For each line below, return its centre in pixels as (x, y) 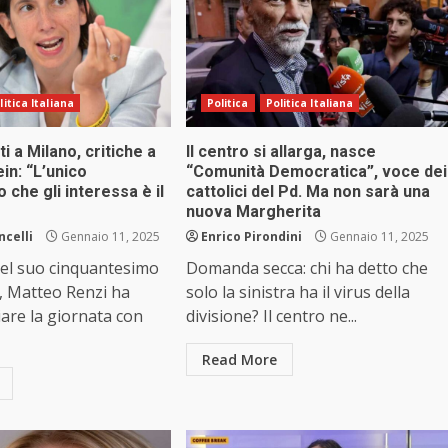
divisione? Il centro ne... (271, 316)
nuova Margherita (253, 212)
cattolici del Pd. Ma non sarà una (307, 192)
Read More (239, 360)
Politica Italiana (309, 103)
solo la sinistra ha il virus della (297, 292)
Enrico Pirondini (251, 237)
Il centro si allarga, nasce (280, 152)
